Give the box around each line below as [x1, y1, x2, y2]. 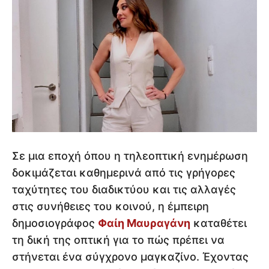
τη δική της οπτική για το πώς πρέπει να [12, 233, 225, 246]
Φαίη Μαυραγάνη [98, 216, 190, 229]
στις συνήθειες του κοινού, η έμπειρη [12, 199, 209, 213]
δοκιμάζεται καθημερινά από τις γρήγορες [12, 166, 235, 179]
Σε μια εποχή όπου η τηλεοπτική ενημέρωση [12, 149, 248, 162]
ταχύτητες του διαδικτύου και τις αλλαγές [12, 183, 236, 196]
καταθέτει [190, 216, 247, 229]
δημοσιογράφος [12, 216, 98, 229]
